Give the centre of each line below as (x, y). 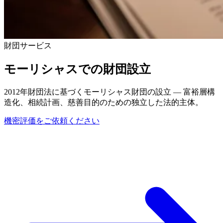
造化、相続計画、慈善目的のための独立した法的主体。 (104, 102)
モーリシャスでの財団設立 (77, 69)
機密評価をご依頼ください (52, 120)
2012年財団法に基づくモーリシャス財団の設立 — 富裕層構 (110, 92)
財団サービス (28, 46)
